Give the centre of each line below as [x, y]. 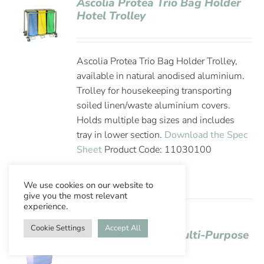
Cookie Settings [58, 228]
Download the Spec [206, 135]
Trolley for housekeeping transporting [154, 91]
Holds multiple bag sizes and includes [156, 120]
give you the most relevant [75, 196]
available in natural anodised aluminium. [161, 76]
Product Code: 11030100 [157, 150]
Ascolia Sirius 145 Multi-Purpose [163, 235]
